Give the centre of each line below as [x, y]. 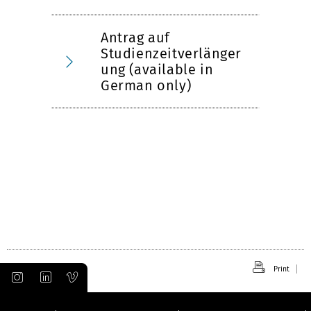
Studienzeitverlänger [171, 53]
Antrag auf [135, 37]
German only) [146, 85]
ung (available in [157, 69]
